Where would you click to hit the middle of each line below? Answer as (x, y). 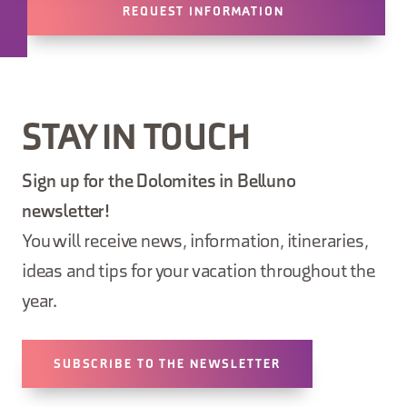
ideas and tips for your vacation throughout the (199, 273)
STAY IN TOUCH (136, 140)
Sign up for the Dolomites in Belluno (159, 183)
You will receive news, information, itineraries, (195, 243)
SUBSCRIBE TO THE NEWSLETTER (167, 365)
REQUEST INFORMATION (203, 12)
